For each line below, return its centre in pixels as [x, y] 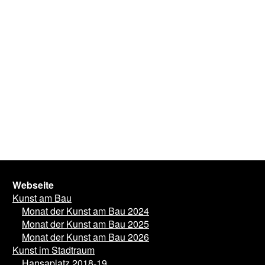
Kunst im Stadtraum [54, 251]
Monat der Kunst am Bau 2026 [85, 238]
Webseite [33, 186]
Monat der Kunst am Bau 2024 [85, 212]
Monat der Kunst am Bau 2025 [85, 225]
